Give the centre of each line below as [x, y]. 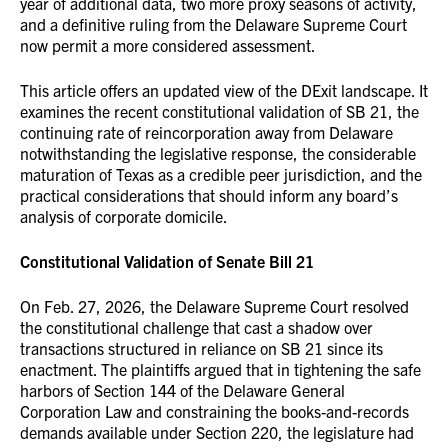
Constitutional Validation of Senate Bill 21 [167, 261]
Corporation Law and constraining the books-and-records [214, 411]
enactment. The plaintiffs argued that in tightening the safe [220, 369]
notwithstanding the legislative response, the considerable [218, 153]
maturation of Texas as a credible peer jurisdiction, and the [221, 174]
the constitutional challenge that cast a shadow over [196, 327]
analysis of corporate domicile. [124, 216]
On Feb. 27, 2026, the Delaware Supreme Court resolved [214, 306]
